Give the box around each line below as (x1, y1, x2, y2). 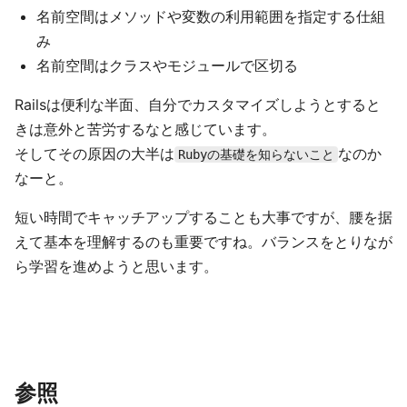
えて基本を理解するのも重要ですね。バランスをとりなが (15, 233, 392, 251)
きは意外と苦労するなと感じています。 (15, 120, 276, 138)
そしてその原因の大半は (15, 144, 174, 163)
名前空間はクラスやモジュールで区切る (36, 56, 298, 74)
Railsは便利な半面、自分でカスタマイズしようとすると (15, 95, 381, 114)
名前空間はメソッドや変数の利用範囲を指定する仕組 (36, 7, 385, 25)
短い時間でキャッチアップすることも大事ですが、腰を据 (15, 208, 392, 226)
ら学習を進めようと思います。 (15, 257, 218, 275)
